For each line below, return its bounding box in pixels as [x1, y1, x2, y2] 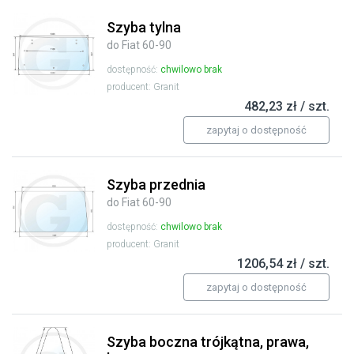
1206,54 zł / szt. [237, 256, 330, 272]
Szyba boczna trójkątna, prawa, [107, 333, 309, 351]
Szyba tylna [107, 19, 181, 36]
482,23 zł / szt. [244, 99, 330, 115]
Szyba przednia [107, 176, 205, 194]
